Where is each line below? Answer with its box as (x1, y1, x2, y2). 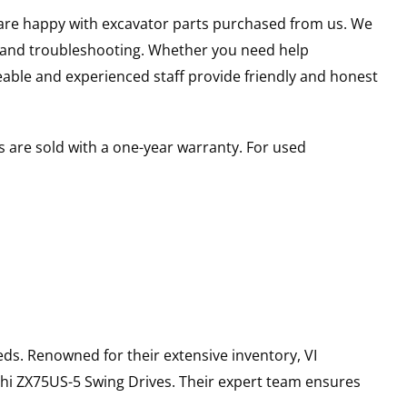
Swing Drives (84, 372, 172, 392)
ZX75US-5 (15, 372, 81, 392)
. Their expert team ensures (171, 372, 361, 392)
